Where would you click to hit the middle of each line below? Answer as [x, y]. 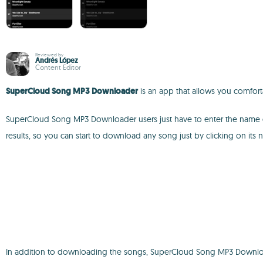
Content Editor [58, 67]
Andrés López [57, 60]
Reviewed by [49, 55]
